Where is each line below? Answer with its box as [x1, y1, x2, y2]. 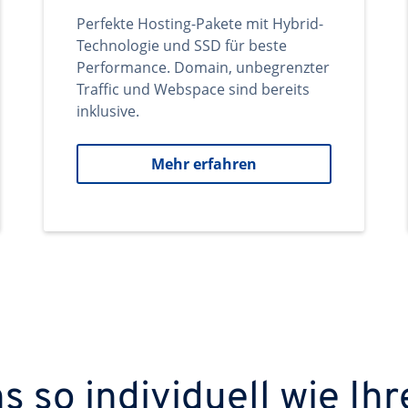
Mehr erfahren [151, 154, 257, 174]
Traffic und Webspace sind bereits [76, 79, 310, 99]
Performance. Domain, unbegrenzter [76, 57, 330, 77]
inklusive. [76, 101, 139, 121]
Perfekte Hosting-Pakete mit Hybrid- [76, 14, 323, 34]
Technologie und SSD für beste [76, 36, 287, 56]
